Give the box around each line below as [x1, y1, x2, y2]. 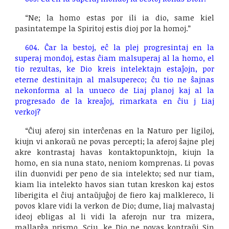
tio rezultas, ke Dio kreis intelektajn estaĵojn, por [15, 63, 214, 74]
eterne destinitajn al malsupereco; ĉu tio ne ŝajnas [15, 74, 214, 84]
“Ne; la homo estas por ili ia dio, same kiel [25, 12, 214, 22]
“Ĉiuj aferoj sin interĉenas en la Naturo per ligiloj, [25, 125, 214, 135]
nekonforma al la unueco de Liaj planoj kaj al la [15, 85, 214, 95]
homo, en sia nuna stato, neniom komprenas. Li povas [15, 157, 214, 168]
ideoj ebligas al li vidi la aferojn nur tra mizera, [15, 211, 214, 221]
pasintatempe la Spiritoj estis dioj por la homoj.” [15, 23, 191, 33]
